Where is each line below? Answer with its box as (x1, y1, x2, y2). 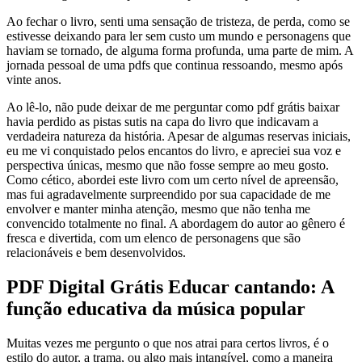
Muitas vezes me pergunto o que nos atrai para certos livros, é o (6, 335, 329, 350)
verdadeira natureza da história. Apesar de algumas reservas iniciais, (6, 128, 351, 143)
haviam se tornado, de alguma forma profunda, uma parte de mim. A (6, 43, 353, 57)
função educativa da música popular (6, 297, 305, 319)
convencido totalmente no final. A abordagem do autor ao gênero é (6, 216, 345, 230)
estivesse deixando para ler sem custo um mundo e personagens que (6, 28, 351, 43)
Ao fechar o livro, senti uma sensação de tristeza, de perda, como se (6, 14, 350, 28)
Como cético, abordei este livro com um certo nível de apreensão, (6, 172, 339, 187)
